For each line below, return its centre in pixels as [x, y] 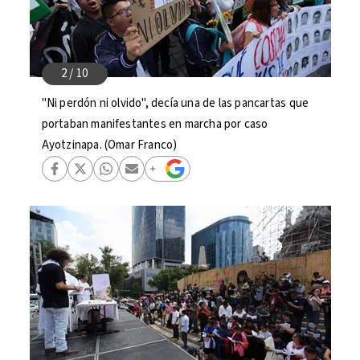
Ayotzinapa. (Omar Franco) [109, 145]
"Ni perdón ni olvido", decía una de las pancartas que [175, 103]
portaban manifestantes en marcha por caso [155, 124]
